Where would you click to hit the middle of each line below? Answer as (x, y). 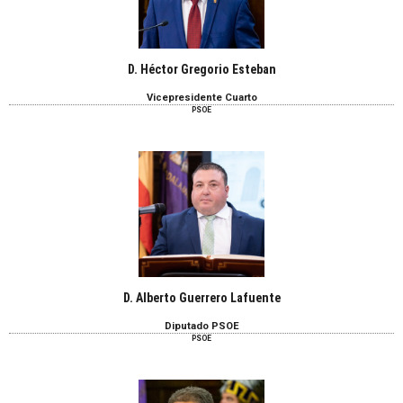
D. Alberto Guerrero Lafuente (201, 297)
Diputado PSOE (201, 327)
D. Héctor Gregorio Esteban (201, 69)
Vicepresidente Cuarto (201, 97)
